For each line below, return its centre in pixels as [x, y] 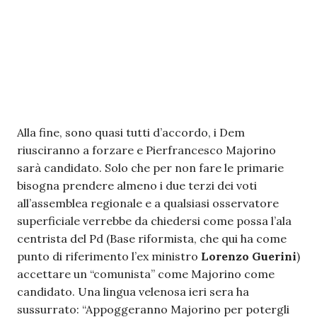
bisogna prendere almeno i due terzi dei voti [137, 185]
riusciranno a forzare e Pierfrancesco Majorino [146, 150]
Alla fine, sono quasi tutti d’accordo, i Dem [131, 132]
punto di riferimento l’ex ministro [109, 256]
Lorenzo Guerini [249, 256]
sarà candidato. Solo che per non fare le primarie [150, 168]
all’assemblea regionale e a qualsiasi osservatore [148, 203]
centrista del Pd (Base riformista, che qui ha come [152, 238]
